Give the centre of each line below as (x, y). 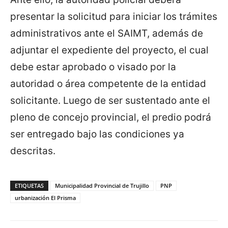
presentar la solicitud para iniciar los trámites (114, 17)
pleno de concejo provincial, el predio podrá (111, 118)
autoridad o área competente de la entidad (108, 84)
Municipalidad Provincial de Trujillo (102, 186)
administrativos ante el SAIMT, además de (107, 34)
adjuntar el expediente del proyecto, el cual (109, 50)
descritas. (33, 151)
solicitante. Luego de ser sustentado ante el (110, 101)
